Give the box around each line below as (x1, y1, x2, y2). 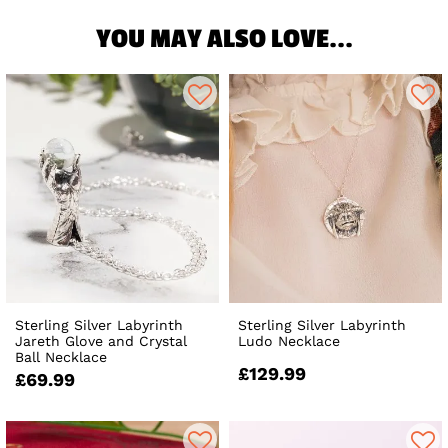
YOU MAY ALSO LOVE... (95, 24, 353, 55)
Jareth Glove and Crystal (15, 332, 187, 349)
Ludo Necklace (238, 332, 341, 349)
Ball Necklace (15, 348, 107, 365)
